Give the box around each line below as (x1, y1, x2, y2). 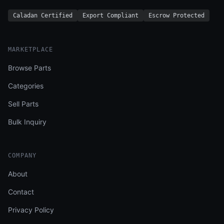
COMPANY (8, 152, 37, 159)
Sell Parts (8, 99, 38, 108)
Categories (8, 81, 43, 90)
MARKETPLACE (8, 46, 53, 53)
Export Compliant (82, 12, 138, 19)
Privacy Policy (8, 205, 54, 214)
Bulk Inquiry (8, 117, 46, 126)
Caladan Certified (13, 12, 72, 19)
